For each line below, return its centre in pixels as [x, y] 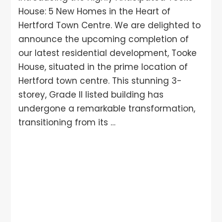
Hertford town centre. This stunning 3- [100, 81]
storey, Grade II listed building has [91, 95]
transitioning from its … [67, 123]
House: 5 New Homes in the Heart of [95, 12]
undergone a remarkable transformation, [107, 109]
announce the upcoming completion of [104, 39]
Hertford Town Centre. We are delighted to [110, 26]
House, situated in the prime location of [103, 67]
